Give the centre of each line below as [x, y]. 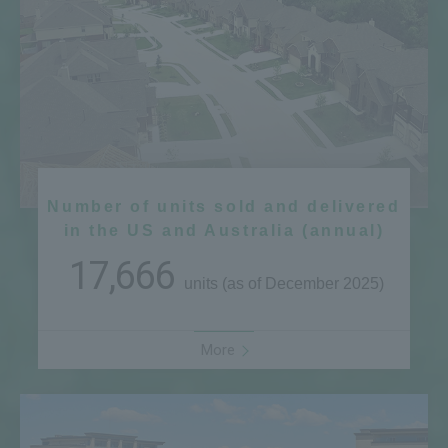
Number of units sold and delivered [224, 207]
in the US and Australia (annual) [224, 231]
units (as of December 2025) [282, 284]
